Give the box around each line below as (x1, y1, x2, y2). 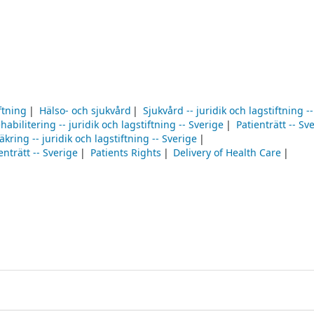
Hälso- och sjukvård (39, 104, 131, 119)
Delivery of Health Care (173, 146, 282, 161)
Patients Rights (90, 146, 161, 161)
